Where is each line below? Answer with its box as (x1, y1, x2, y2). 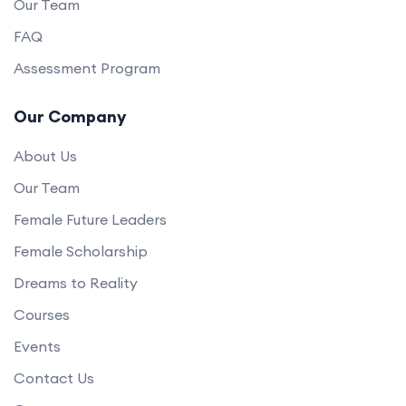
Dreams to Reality (14, 273, 138, 292)
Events (14, 336, 61, 355)
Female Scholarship (14, 241, 148, 260)
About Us (14, 146, 77, 165)
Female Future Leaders (14, 209, 167, 228)
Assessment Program (14, 58, 160, 77)
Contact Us (14, 368, 94, 387)
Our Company (14, 105, 126, 127)
